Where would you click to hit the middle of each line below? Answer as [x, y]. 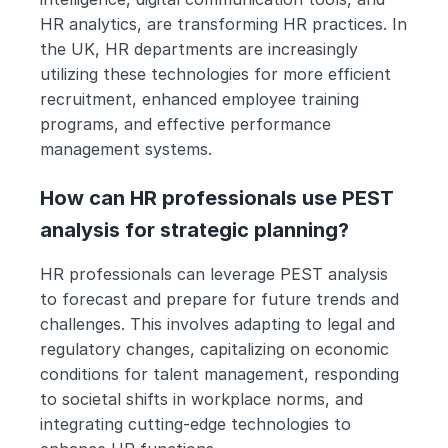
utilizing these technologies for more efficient [215, 74]
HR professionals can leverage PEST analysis [214, 274]
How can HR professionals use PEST [217, 198]
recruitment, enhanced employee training [199, 99]
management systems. [126, 149]
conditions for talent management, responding [219, 374]
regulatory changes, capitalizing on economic [214, 349]
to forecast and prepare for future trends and [219, 299]
